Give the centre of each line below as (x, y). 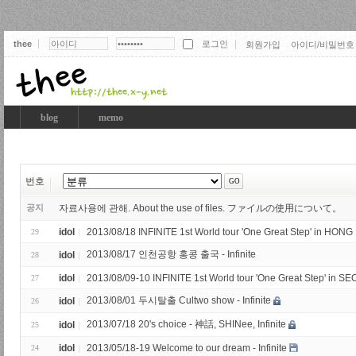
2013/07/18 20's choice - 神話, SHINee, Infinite (186, 324)
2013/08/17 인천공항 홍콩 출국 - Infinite (171, 254)
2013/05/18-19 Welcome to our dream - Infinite (187, 348)
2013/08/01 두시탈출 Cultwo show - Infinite (179, 300)
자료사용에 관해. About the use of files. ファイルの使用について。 (200, 208)
